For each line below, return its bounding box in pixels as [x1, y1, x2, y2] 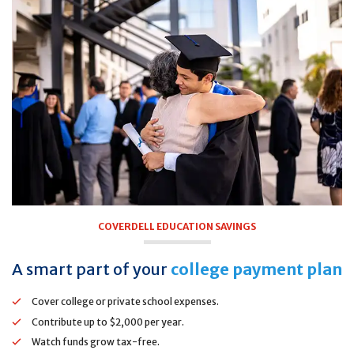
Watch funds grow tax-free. [32, 336, 160, 348]
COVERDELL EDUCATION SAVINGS [98, 220, 256, 232]
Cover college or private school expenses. [32, 296, 219, 307]
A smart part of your [12, 259, 171, 279]
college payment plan [171, 259, 342, 279]
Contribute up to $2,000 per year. [32, 315, 184, 328]
